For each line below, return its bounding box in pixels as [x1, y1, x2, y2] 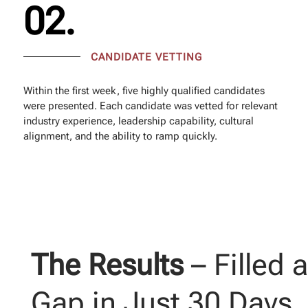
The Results [30, 247, 184, 283]
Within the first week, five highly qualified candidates [23, 85, 265, 98]
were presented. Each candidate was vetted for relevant [23, 100, 278, 113]
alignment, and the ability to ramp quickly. [23, 130, 218, 143]
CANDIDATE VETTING [91, 51, 203, 64]
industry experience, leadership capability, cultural [23, 115, 254, 128]
